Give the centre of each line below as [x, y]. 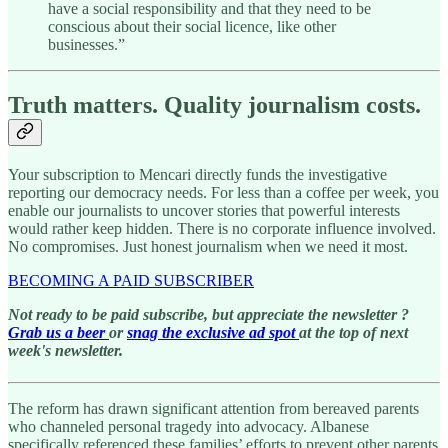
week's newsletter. [65, 350]
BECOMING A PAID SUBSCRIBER [131, 280]
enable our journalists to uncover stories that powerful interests [204, 210]
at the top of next [353, 332]
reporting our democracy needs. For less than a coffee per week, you [223, 192]
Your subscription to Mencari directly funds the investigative [197, 174]
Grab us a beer [56, 332]
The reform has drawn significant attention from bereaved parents [213, 408]
